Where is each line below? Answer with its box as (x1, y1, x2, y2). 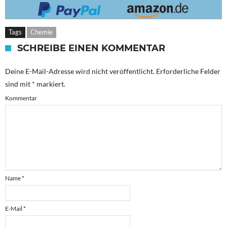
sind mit (5, 80, 32, 89)
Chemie (30, 28, 53, 36)
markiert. (35, 80, 65, 89)
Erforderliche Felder (155, 67, 220, 76)
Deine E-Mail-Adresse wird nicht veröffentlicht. (5, 67, 155, 76)
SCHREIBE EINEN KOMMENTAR (17, 43, 165, 54)
